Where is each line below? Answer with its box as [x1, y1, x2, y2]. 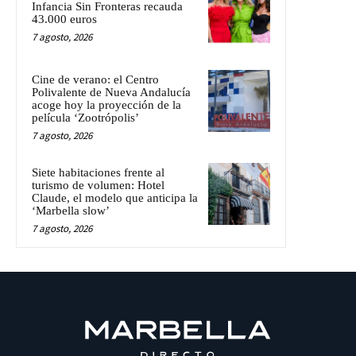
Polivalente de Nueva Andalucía [32, 85, 191, 99]
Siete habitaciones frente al [32, 165, 164, 179]
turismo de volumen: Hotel [32, 178, 164, 192]
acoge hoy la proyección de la [32, 98, 181, 111]
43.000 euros [32, 12, 97, 25]
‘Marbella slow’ [32, 203, 110, 217]
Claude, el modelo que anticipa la [32, 191, 198, 204]
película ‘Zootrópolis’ [32, 110, 139, 124]
